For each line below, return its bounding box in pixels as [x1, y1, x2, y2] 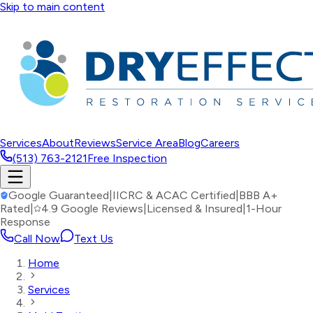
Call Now [14, 232, 60, 245]
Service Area [116, 136, 178, 150]
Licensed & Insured [147, 202, 242, 215]
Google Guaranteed [8, 189, 109, 202]
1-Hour [246, 202, 282, 215]
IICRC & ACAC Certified [112, 189, 235, 202]
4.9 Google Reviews [41, 202, 143, 215]
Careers [201, 136, 240, 150]
